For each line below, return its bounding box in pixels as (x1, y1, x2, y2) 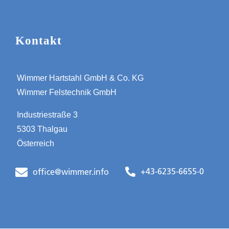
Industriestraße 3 (17, 110, 78, 120)
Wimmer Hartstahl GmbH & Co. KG (17, 74, 144, 83)
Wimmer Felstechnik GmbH (17, 88, 117, 97)
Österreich (17, 139, 55, 148)
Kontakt (15, 34, 62, 48)
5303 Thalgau (17, 125, 68, 134)
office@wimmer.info (32, 168, 109, 177)
